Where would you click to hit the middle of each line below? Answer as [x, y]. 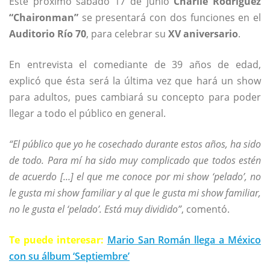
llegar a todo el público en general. [87, 113]
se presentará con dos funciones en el [170, 17]
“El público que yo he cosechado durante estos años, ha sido [135, 144]
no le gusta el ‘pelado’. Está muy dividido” [95, 209]
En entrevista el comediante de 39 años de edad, [135, 64]
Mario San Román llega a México [184, 240]
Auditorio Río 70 [48, 33]
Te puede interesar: [58, 240]
